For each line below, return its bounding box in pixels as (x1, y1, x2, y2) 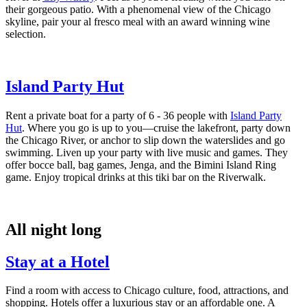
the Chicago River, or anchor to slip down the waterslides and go (5, 134, 285, 146)
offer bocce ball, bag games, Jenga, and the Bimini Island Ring (5, 158, 276, 171)
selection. (5, 27, 46, 40)
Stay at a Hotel (5, 252, 110, 271)
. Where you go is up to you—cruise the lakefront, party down (22, 121, 291, 134)
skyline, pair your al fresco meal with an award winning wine (5, 15, 270, 27)
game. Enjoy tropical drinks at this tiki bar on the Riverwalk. (5, 171, 266, 183)
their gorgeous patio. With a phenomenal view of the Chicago (5, 3, 271, 15)
